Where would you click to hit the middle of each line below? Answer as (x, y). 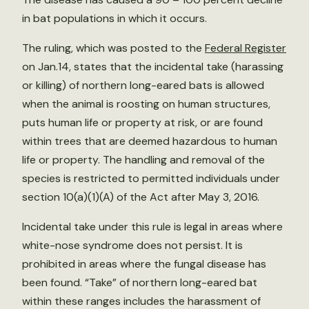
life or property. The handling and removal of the (143, 160)
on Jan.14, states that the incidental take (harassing (153, 67)
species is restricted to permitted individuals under (151, 178)
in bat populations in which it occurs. (114, 18)
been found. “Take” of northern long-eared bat (140, 282)
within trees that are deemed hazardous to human (150, 141)
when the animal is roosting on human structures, (146, 104)
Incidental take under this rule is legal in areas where (152, 227)
